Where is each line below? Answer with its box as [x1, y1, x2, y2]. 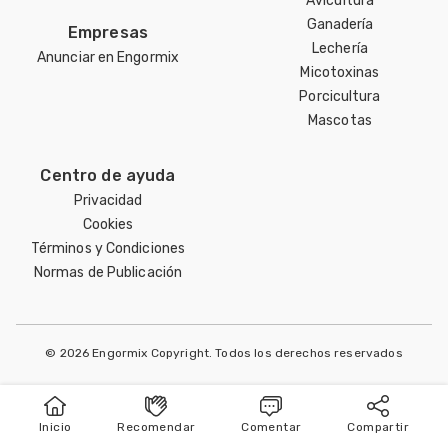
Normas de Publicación [33, 263, 183, 281]
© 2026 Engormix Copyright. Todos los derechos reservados [45, 345, 403, 360]
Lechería [312, 39, 368, 57]
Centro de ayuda [40, 165, 176, 185]
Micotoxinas [300, 63, 380, 81]
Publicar [199, 422, 249, 436]
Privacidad [73, 191, 143, 209]
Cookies [82, 215, 134, 233]
